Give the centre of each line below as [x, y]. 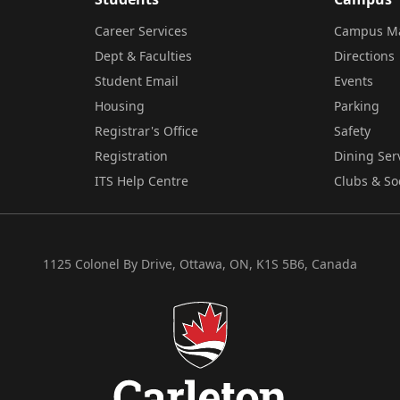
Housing [119, 106]
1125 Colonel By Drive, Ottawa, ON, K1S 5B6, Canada [200, 264]
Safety [353, 131]
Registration [131, 156]
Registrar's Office [146, 131]
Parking [357, 106]
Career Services [141, 31]
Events [354, 81]
